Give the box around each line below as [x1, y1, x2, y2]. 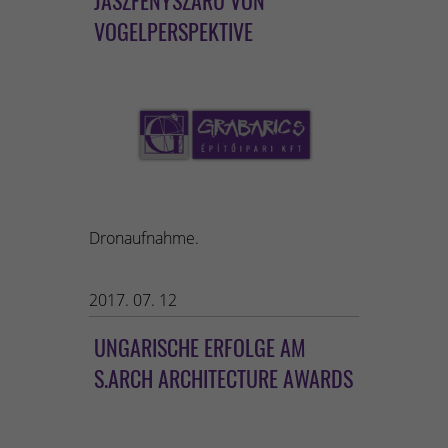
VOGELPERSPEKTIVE [94, 14, 253, 47]
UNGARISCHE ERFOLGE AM [94, 331, 306, 364]
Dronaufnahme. [89, 227, 199, 250]
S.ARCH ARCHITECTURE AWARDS [94, 362, 353, 395]
